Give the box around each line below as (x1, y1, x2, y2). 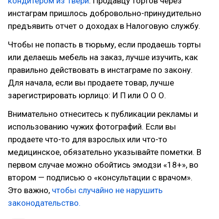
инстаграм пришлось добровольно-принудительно (8, 8, 201, 18)
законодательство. (8, 198, 81, 208)
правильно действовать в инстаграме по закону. (8, 65, 193, 75)
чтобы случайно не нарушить (52, 185, 163, 195)
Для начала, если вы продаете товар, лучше (8, 78, 174, 88)
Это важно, (8, 185, 52, 195)
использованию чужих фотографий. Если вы (8, 122, 176, 131)
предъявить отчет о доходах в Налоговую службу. (8, 21, 200, 31)
